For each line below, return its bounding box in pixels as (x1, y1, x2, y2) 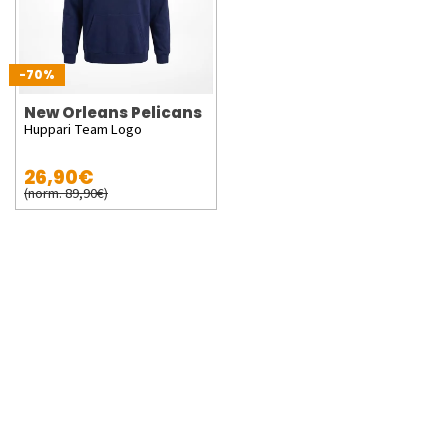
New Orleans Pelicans (24, 101, 202, 123)
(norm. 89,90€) (24, 182, 108, 204)
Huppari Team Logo (24, 118, 142, 140)
